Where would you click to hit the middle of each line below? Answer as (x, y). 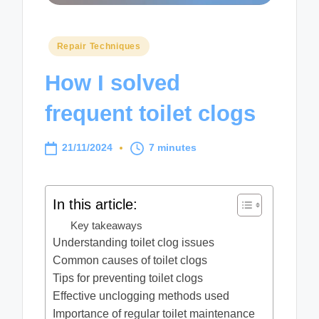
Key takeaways (107, 225)
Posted (63, 44)
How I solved (113, 83)
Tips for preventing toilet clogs (128, 278)
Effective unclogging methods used (141, 296)
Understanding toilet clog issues (134, 242)
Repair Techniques (99, 46)
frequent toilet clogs (151, 114)
